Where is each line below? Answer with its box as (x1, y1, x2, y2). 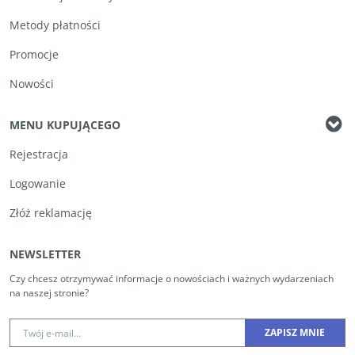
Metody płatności (10, 17, 101, 33)
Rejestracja (10, 147, 68, 162)
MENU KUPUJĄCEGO (10, 117, 120, 133)
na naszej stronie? (10, 286, 89, 300)
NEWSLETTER (10, 246, 81, 262)
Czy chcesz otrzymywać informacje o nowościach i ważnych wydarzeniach (10, 272, 334, 286)
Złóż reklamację (10, 205, 92, 221)
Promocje (10, 47, 59, 63)
